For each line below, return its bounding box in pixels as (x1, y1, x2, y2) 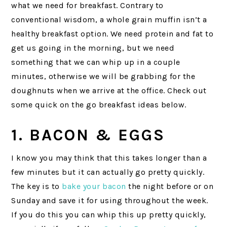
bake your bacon (62, 181, 126, 191)
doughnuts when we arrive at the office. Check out (11, 85, 207, 95)
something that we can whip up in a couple (11, 57, 180, 67)
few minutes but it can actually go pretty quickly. (11, 167, 205, 177)
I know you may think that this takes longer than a (11, 153, 207, 163)
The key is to (11, 181, 62, 191)
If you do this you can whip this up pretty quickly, (11, 209, 206, 219)
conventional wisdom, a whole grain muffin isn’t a (11, 14, 207, 24)
